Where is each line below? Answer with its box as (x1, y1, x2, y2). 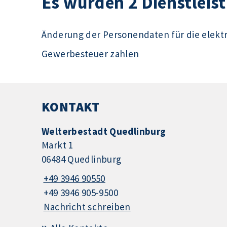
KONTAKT (42, 98, 100, 115)
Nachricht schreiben (43, 200, 131, 213)
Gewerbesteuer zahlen (42, 47, 139, 60)
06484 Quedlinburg (42, 153, 122, 166)
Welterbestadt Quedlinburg (42, 125, 166, 138)
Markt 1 (42, 139, 73, 152)
